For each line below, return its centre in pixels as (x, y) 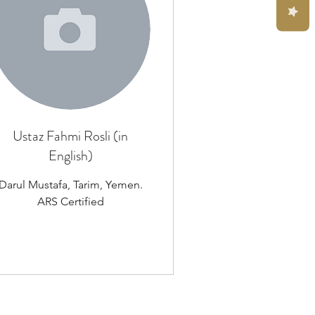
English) (70, 156)
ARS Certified (70, 202)
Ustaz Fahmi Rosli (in (70, 136)
